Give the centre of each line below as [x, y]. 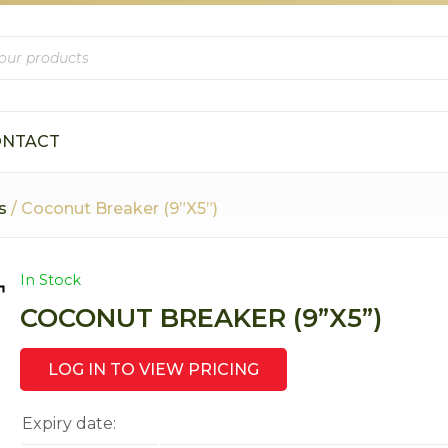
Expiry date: [69, 423]
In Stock [51, 280]
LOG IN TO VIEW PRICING [154, 369]
